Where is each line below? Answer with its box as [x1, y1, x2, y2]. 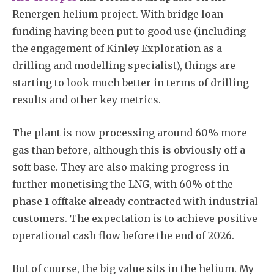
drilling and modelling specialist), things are [12, 59, 235, 72]
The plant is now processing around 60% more [12, 126, 247, 139]
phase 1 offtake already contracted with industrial [12, 194, 258, 207]
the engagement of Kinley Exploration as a [12, 42, 222, 54]
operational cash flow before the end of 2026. [12, 229, 234, 242]
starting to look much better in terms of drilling [12, 76, 249, 89]
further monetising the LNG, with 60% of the [12, 177, 233, 190]
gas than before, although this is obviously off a [12, 143, 245, 156]
